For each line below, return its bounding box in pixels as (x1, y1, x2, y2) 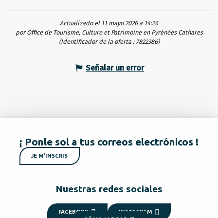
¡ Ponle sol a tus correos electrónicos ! (19, 136, 199, 147)
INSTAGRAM (118, 209, 152, 215)
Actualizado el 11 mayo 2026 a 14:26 (60, 19, 158, 27)
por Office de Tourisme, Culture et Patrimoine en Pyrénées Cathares (15, 28, 203, 36)
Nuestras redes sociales (55, 183, 163, 194)
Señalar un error (86, 63, 144, 73)
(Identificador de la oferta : (58, 37, 136, 45)
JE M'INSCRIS (31, 152, 68, 159)
